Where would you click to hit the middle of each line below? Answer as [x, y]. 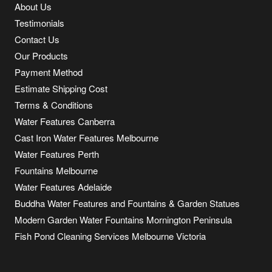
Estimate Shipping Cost [61, 89]
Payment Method [49, 72]
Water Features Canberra [65, 121]
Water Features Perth [57, 154]
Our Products [41, 56]
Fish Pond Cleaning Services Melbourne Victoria [110, 236]
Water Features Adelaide [63, 187]
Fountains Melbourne [56, 171]
